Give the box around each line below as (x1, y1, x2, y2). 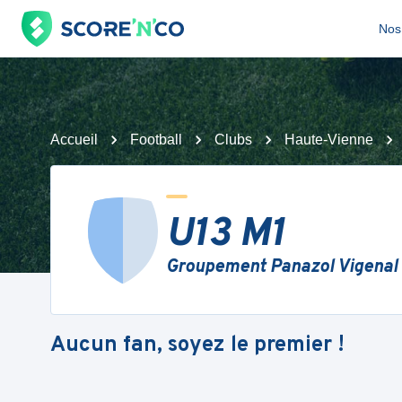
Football (130, 132, 182, 147)
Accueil (50, 132, 98, 147)
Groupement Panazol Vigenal (166, 256, 398, 279)
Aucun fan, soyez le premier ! (50, 331, 345, 359)
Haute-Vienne (284, 132, 373, 147)
